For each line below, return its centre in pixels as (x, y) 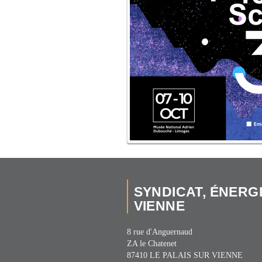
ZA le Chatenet (151, 244)
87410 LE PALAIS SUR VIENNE (185, 256)
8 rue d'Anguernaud (159, 232)
